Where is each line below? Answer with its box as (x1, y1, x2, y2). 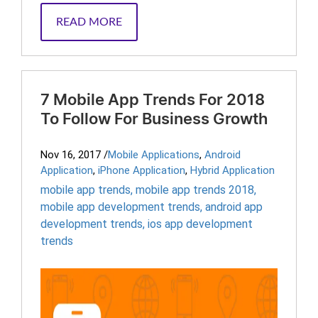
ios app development (148, 217, 253, 231)
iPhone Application (98, 164, 185, 177)
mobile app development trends (40, 200, 200, 214)
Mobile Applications (108, 148, 199, 161)
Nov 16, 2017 (40, 148, 101, 161)
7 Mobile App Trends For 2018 (40, 92, 265, 108)
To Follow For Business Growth (40, 111, 268, 127)
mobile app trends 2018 (136, 183, 254, 197)
